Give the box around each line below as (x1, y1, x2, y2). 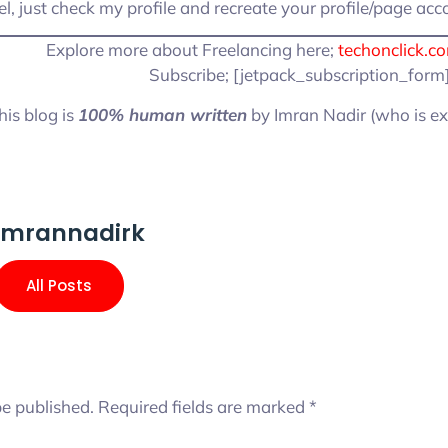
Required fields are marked (98, 396, 309, 418)
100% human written (77, 103, 247, 125)
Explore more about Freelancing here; (46, 38, 338, 60)
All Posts (26, 275, 92, 297)
